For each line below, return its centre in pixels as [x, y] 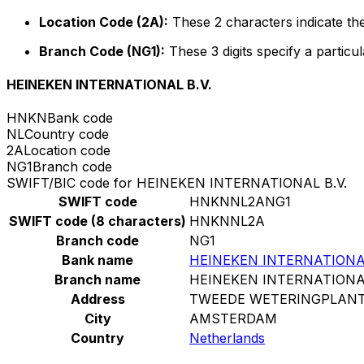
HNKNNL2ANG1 [240, 202]
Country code [67, 134]
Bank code [80, 118]
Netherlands [227, 338]
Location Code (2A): [104, 22]
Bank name [97, 260]
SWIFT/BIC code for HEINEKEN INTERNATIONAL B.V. [177, 183]
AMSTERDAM [233, 319]
